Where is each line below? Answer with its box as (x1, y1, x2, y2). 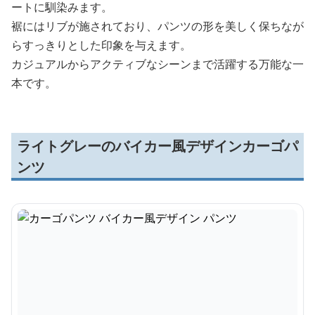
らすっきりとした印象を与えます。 (11, 37, 191, 53)
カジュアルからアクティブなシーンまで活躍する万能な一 (11, 56, 304, 72)
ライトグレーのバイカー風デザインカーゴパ (17, 136, 298, 155)
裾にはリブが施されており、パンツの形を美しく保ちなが (11, 18, 304, 34)
